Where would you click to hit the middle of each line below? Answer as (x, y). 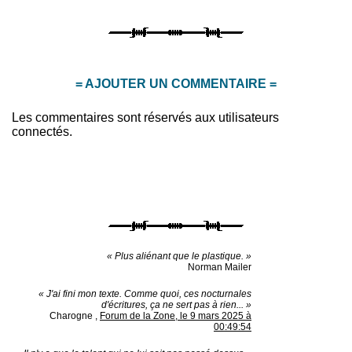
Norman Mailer (220, 268)
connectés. (42, 132)
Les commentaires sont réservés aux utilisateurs (145, 118)
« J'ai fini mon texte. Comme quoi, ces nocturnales (145, 294)
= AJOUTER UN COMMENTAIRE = (176, 84)
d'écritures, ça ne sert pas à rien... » (176, 305)
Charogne (71, 316)
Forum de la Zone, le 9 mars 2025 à (176, 316)
